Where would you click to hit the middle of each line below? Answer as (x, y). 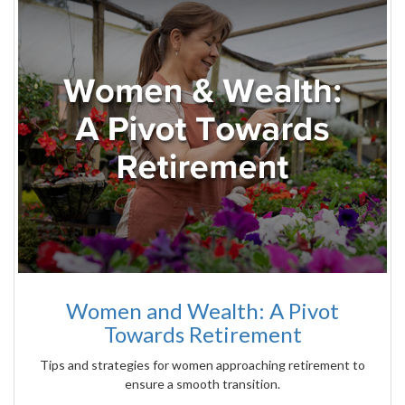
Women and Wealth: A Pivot (202, 311)
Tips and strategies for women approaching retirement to (202, 365)
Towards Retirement (202, 334)
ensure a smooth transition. (202, 384)
